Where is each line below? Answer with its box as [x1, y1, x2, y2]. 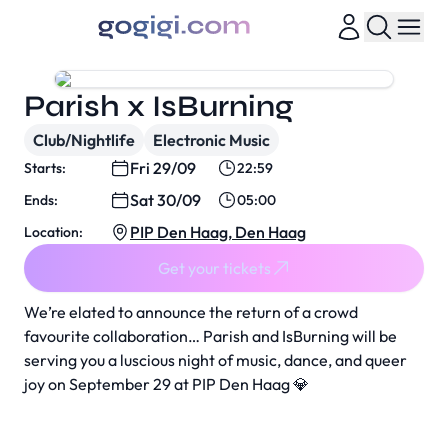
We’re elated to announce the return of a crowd [24, 302, 358, 322]
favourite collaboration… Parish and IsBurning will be [24, 326, 397, 346]
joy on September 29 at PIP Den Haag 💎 [24, 374, 309, 394]
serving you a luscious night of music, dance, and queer [24, 350, 407, 370]
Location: [24, 223, 83, 241]
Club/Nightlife [33, 130, 135, 150]
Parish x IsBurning [24, 88, 294, 124]
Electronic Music [153, 130, 270, 150]
